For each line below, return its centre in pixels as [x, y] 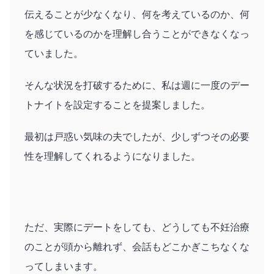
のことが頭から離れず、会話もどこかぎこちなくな [137, 246]
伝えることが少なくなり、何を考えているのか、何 [137, 14]
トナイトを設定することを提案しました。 [117, 105]
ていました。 [54, 53]
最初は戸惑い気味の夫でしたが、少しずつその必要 [137, 136]
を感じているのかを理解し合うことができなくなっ [137, 34]
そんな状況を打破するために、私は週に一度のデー [137, 85]
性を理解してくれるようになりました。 [113, 156]
